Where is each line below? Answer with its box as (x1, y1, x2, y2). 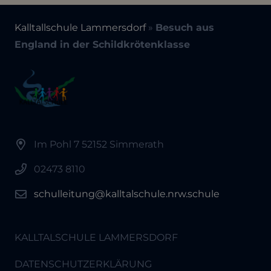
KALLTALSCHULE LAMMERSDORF (15, 231, 178, 243)
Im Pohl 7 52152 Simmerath (34, 139, 164, 151)
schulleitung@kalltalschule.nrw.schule (34, 188, 220, 200)
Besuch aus (155, 21, 214, 33)
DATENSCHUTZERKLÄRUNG (15, 258, 152, 270)
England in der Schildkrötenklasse (15, 38, 190, 50)
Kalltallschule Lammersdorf (15, 21, 146, 33)
